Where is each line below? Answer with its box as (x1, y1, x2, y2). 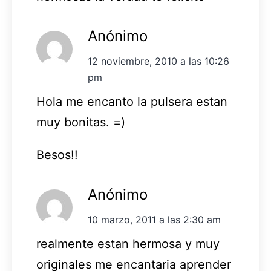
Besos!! (36, 148, 78, 163)
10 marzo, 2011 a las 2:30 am (88, 214, 221, 226)
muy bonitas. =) (36, 115, 125, 130)
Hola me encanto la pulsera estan (36, 94, 227, 109)
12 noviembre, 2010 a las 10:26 (88, 55, 229, 68)
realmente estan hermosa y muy (36, 237, 220, 252)
